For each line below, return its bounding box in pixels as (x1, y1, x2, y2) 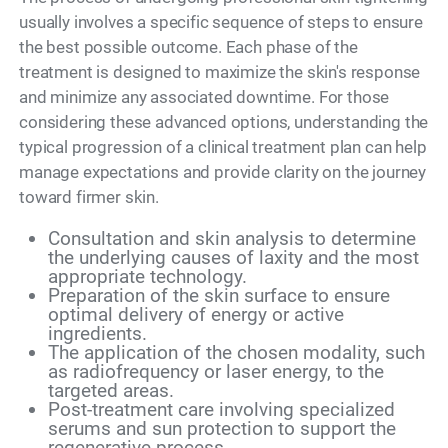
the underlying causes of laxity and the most (47, 246, 419, 270)
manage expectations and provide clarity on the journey (19, 162, 427, 182)
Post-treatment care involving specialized (47, 398, 395, 422)
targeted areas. (47, 379, 174, 403)
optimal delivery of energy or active (47, 303, 344, 327)
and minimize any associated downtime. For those (19, 87, 390, 107)
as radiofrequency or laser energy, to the (47, 360, 384, 384)
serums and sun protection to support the (47, 417, 396, 441)
